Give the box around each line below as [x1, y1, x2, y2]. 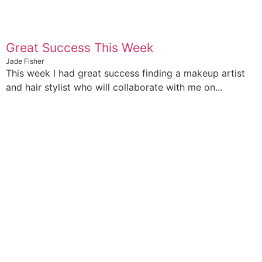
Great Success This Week [6, 40, 153, 56]
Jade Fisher [6, 57, 44, 66]
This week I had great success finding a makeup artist [6, 67, 245, 80]
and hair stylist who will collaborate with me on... [6, 81, 222, 94]
